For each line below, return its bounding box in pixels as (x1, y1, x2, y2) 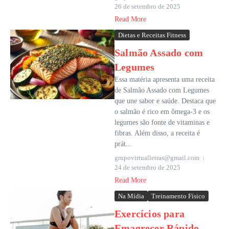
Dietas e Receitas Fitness (118, 31, 186, 39)
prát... (114, 140, 132, 148)
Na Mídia (118, 192, 144, 200)
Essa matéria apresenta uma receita (114, 76, 215, 84)
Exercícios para (114, 208, 185, 220)
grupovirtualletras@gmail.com (114, 154, 199, 162)
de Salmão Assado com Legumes (114, 86, 209, 95)
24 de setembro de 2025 (114, 164, 180, 172)
